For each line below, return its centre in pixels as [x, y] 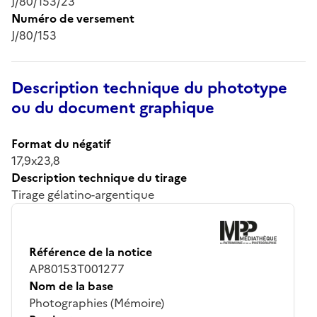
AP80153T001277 [77, 269]
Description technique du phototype [149, 88]
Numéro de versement [73, 18]
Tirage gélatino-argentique [83, 194]
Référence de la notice [91, 252]
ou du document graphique [113, 108]
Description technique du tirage [99, 177]
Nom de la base [71, 286]
